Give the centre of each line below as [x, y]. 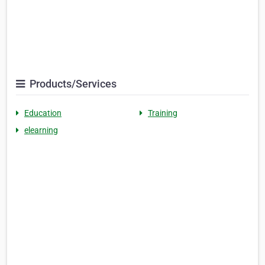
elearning [41, 130]
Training [163, 113]
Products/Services [72, 84]
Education [43, 113]
